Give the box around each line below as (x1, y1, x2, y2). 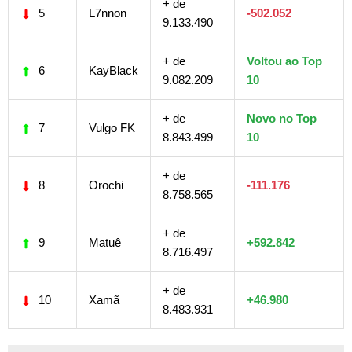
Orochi (89, 178, 123, 192)
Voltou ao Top (247, 53, 322, 68)
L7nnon (89, 5, 126, 20)
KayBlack (89, 63, 138, 77)
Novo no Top (247, 111, 317, 125)
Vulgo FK (89, 120, 135, 134)
